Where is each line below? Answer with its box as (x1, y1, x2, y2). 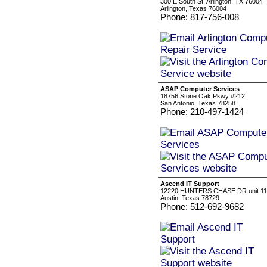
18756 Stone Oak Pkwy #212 (160, 92, 245, 100)
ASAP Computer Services (160, 85, 240, 92)
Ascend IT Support (160, 180, 219, 187)
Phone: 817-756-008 (160, 12, 239, 22)
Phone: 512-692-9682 (160, 201, 244, 212)
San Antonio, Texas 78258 (160, 100, 235, 107)
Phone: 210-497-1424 (160, 107, 244, 117)
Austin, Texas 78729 (160, 194, 219, 201)
